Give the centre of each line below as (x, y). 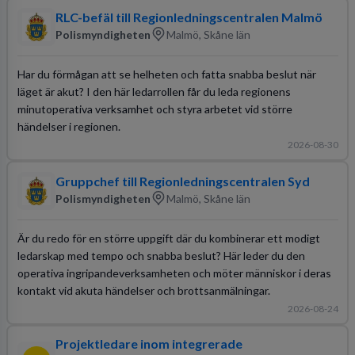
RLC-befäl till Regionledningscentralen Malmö (189, 17)
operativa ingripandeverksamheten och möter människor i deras (174, 273)
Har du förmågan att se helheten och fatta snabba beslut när (166, 74)
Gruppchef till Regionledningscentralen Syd (182, 181)
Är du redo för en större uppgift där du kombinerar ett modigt (168, 238)
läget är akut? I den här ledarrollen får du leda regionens (154, 91)
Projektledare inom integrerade (149, 343)
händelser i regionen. (69, 126)
